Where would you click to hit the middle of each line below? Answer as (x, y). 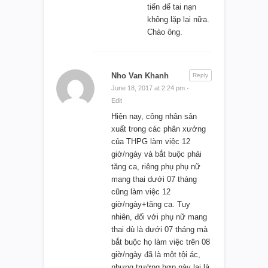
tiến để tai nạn (172, 7)
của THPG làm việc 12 (151, 141)
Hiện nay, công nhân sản (154, 116)
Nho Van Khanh (140, 75)
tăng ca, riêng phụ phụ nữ (156, 166)
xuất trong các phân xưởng (159, 129)
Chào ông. (165, 32)
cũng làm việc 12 (141, 191)
